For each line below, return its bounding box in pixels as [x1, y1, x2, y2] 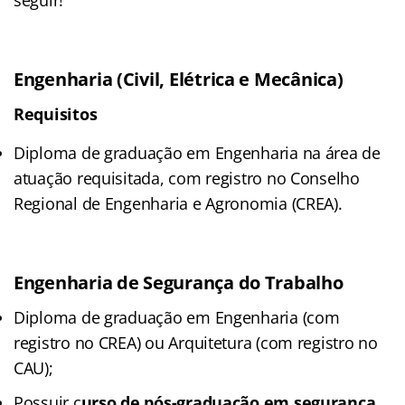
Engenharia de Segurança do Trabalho [14, 269, 344, 295]
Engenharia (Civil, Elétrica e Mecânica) [14, 66, 344, 91]
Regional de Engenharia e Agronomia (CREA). [14, 192, 343, 214]
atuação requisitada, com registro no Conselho [14, 166, 360, 189]
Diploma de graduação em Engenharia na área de [14, 141, 381, 164]
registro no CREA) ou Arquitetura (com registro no [14, 331, 378, 353]
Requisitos [14, 102, 98, 125]
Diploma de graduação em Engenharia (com [14, 306, 340, 328]
